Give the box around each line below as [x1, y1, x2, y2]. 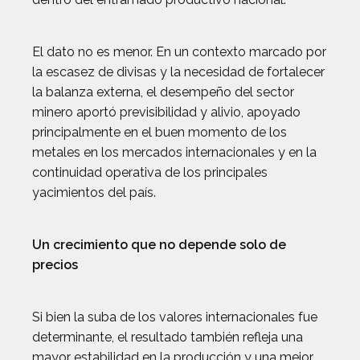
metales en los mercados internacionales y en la [32, 145, 317, 160]
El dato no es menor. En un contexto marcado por [32, 44, 326, 59]
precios [32, 257, 78, 272]
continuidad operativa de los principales [32, 165, 268, 180]
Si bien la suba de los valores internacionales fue [32, 309, 317, 325]
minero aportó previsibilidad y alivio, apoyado [32, 104, 301, 120]
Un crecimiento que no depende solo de [32, 237, 286, 252]
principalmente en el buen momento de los [32, 125, 287, 140]
